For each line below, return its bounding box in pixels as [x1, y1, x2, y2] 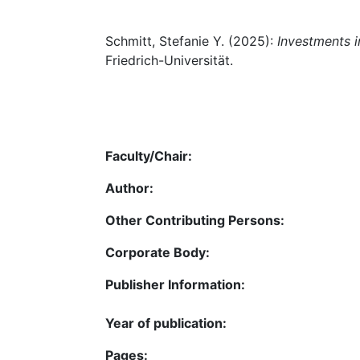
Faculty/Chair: [105, 147, 192, 164]
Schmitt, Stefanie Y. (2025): [105, 33, 277, 49]
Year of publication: [105, 314, 227, 331]
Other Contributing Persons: [105, 211, 284, 228]
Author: [105, 179, 153, 196]
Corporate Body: [105, 243, 210, 260]
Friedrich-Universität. [105, 52, 233, 68]
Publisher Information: [105, 276, 245, 292]
